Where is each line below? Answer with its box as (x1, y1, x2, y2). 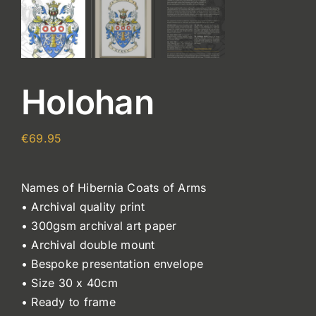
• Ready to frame (21, 294, 116, 309)
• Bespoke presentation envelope (21, 256, 204, 271)
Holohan (21, 80, 154, 123)
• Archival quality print (21, 199, 145, 214)
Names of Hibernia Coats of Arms (21, 180, 207, 195)
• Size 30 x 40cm (21, 275, 118, 290)
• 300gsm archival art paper (21, 218, 177, 233)
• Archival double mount (21, 237, 155, 252)
